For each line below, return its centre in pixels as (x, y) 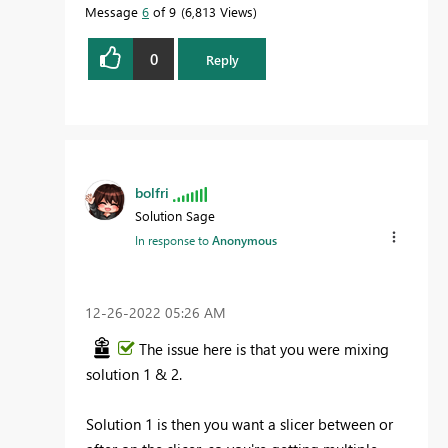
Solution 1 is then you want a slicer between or (239, 423)
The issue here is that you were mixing (264, 348)
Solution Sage (175, 216)
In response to (173, 240)
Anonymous (244, 240)
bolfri (152, 193)
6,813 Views (219, 12)
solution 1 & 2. (134, 373)
